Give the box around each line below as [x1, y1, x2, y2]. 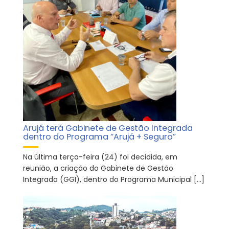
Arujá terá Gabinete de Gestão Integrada [23, 122, 193, 134]
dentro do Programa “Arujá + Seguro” [23, 131, 176, 143]
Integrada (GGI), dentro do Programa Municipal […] [23, 174, 204, 185]
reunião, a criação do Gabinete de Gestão [23, 163, 173, 174]
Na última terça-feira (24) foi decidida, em [23, 152, 177, 163]
